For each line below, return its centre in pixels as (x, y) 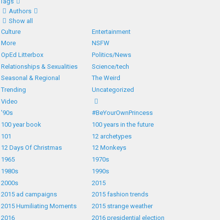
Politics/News (112, 55)
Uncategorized (113, 90)
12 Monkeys (109, 148)
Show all (21, 21)
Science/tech (111, 66)
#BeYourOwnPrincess (123, 113)
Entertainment (111, 31)
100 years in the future (123, 125)
